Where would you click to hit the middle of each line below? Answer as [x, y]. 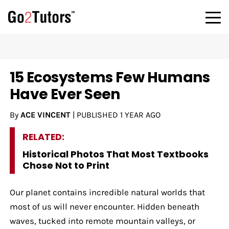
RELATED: [43, 136]
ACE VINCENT [45, 114]
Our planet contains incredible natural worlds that [107, 192]
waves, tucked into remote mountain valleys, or [102, 221]
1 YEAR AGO [140, 114]
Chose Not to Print [66, 165]
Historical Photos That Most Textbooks [115, 154]
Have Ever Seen [65, 94]
